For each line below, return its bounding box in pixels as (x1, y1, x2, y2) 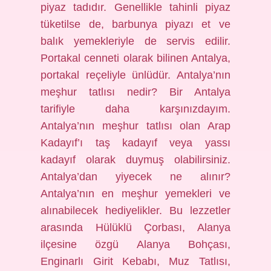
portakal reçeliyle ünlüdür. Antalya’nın (41, 69, 230, 81)
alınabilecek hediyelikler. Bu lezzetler (41, 204, 230, 217)
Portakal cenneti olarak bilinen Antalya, (41, 52, 230, 64)
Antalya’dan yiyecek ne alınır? (41, 171, 230, 183)
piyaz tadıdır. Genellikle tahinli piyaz (41, 1, 230, 13)
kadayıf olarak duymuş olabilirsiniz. (41, 154, 230, 166)
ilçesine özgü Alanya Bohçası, (41, 238, 230, 250)
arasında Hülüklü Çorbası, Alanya (41, 221, 230, 233)
